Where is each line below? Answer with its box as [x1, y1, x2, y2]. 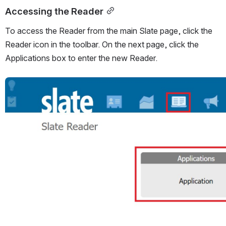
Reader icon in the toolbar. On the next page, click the [5, 39, 199, 49]
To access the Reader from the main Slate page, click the [5, 25, 212, 36]
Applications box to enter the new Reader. [5, 52, 157, 63]
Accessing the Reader [5, 5, 103, 17]
